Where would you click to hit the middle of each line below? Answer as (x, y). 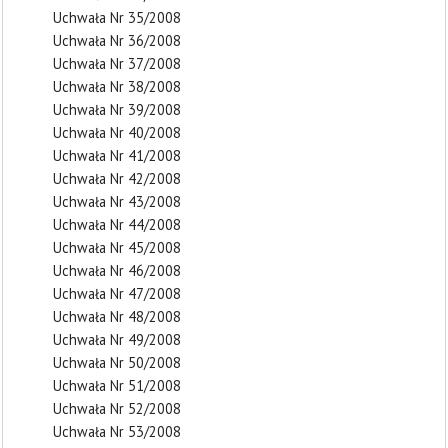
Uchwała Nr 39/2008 (117, 109)
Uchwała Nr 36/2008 (117, 40)
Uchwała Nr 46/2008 (117, 270)
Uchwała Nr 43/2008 (117, 201)
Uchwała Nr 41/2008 (117, 155)
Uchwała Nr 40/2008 (117, 132)
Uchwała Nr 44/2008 (117, 224)
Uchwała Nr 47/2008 (117, 293)
